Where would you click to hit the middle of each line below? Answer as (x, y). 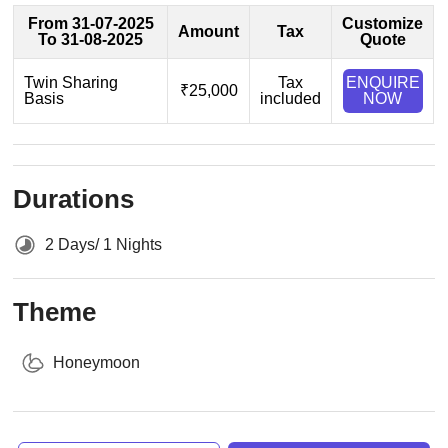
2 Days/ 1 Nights (104, 244)
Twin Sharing (71, 82)
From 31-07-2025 (90, 23)
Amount (209, 31)
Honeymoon (97, 362)
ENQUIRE (382, 82)
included (291, 98)
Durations (74, 198)
